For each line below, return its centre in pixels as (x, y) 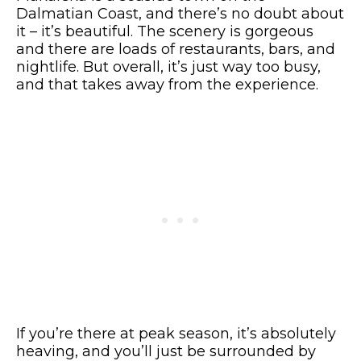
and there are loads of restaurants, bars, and (176, 50)
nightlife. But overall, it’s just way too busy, (168, 67)
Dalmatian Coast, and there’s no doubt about (180, 14)
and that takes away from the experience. (169, 85)
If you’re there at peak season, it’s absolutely (176, 334)
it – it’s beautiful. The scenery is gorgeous (165, 32)
